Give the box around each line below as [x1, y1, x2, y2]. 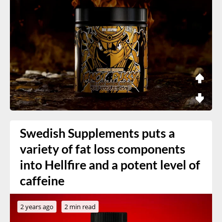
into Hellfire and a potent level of [20, 157, 200, 172]
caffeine [20, 173, 64, 188]
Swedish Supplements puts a [20, 125, 175, 140]
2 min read [64, 202, 96, 211]
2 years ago [20, 202, 54, 211]
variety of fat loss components [20, 141, 185, 156]
